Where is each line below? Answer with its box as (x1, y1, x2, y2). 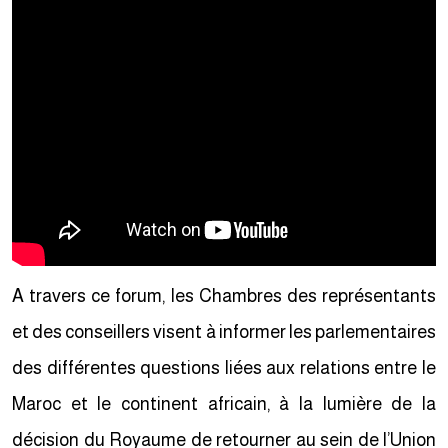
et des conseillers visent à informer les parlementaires (16, 322, 440, 342)
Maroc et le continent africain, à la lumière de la (16, 394, 440, 414)
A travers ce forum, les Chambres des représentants (16, 286, 440, 306)
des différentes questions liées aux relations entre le (16, 358, 440, 378)
